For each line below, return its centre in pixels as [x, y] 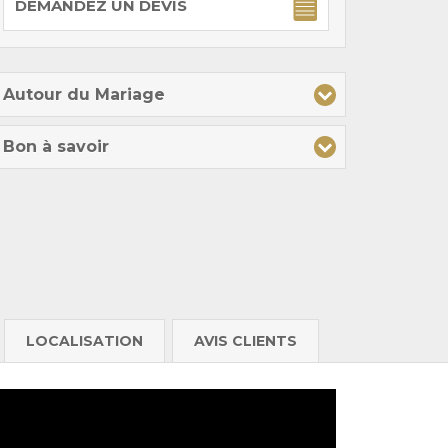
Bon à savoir [55, 147]
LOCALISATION [84, 341]
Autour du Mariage [83, 94]
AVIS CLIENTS [245, 341]
